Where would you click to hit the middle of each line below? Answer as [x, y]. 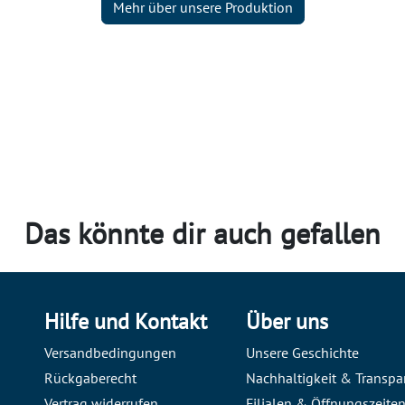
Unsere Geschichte [302, 352]
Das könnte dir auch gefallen [202, 234]
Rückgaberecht [90, 377]
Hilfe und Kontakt [126, 321]
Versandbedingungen [110, 352]
